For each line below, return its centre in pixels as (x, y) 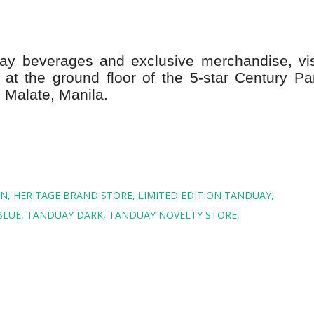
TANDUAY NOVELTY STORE (173, 215)
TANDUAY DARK (65, 215)
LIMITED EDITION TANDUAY (205, 195)
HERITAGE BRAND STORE (73, 195)
